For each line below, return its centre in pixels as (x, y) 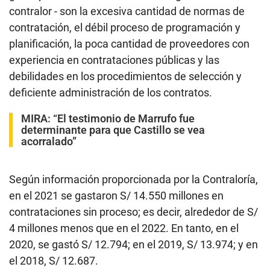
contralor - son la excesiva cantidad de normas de (127, 11)
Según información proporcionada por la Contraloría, (133, 180)
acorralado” (49, 142)
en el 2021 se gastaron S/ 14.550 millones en (116, 196)
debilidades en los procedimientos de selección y (125, 77)
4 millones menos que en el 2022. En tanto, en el (124, 228)
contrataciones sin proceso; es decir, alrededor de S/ (133, 212)
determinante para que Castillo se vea (113, 130)
